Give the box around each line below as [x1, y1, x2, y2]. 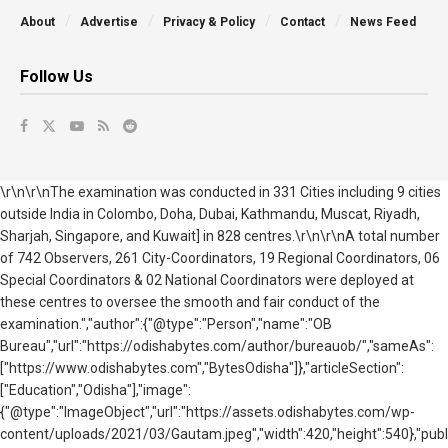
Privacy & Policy [163, 14, 255, 29]
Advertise [80, 14, 138, 29]
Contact [280, 14, 325, 29]
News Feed [350, 14, 416, 29]
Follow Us [20, 66, 93, 86]
